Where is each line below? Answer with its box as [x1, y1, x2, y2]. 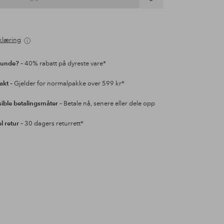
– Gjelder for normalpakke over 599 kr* [8, 79, 124, 88]
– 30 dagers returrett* [18, 119, 83, 128]
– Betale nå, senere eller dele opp [57, 99, 155, 108]
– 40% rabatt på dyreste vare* [18, 59, 106, 68]
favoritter [138, 21, 172, 30]
